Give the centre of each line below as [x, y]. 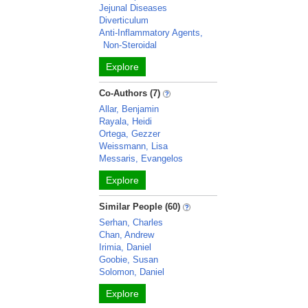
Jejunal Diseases [133, 8]
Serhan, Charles [131, 222]
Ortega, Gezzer [130, 134]
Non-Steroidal [130, 45]
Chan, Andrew [127, 235]
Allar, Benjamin [129, 109]
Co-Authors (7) [130, 93]
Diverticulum [124, 20]
